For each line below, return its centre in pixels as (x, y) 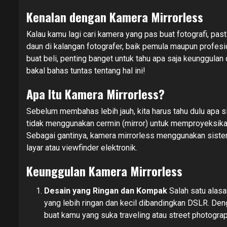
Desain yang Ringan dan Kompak (106, 191)
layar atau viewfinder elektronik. (82, 147)
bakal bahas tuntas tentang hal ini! (86, 70)
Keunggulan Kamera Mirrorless (104, 171)
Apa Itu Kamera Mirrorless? (96, 93)
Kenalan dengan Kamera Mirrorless (115, 16)
